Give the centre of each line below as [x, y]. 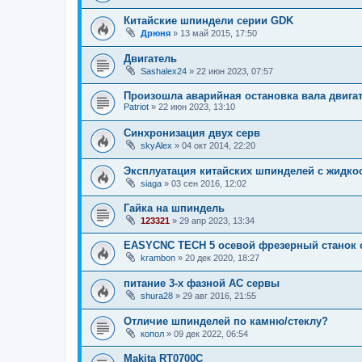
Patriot [136, 106]
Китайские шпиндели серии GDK [208, 21]
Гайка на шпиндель [174, 208]
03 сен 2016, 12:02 [209, 183]
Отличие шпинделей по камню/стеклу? [226, 321]
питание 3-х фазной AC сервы [202, 283]
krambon [158, 258]
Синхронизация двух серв [192, 133]
